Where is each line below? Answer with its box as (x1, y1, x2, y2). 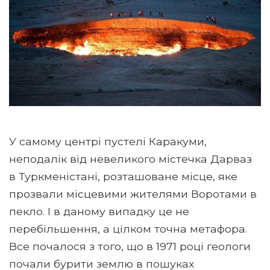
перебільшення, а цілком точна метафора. (9, 222, 247, 235)
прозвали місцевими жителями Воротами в (9, 187, 257, 200)
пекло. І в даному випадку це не (9, 204, 189, 218)
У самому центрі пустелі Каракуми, (9, 134, 207, 148)
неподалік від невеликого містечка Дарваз (9, 152, 252, 165)
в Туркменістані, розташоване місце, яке (9, 169, 237, 183)
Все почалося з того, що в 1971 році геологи (9, 239, 251, 253)
